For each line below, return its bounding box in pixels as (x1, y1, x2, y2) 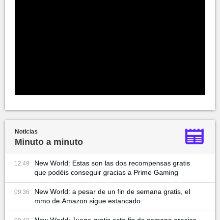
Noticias (15, 128, 38, 136)
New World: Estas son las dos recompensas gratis (34, 159, 190, 167)
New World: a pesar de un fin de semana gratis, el (34, 188, 190, 196)
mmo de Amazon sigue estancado (34, 197, 140, 205)
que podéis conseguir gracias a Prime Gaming (34, 168, 178, 177)
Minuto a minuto (15, 137, 83, 147)
